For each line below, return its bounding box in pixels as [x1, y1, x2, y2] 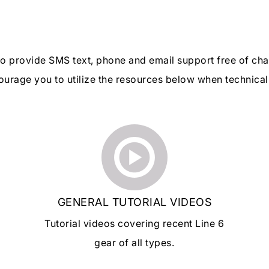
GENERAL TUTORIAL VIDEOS [57, 196, 212, 209]
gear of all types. [94, 237, 175, 249]
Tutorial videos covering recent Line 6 [44, 217, 225, 230]
